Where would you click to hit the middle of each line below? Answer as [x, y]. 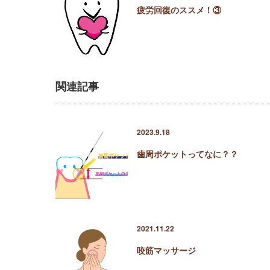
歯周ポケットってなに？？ [187, 154]
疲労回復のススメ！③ [179, 10]
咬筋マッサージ [166, 250]
